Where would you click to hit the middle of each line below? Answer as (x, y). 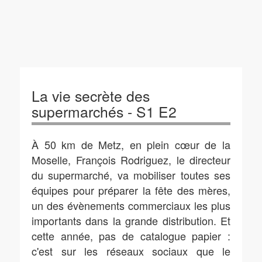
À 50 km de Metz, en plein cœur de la (131, 144)
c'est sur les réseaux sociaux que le (131, 251)
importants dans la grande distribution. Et (131, 220)
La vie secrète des (91, 96)
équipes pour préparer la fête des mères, (131, 190)
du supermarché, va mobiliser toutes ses (131, 175)
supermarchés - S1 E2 (104, 111)
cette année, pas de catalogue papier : (131, 236)
